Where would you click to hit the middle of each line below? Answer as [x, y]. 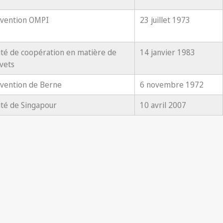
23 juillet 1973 [165, 20]
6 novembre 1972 [172, 85]
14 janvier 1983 [167, 52]
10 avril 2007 [163, 105]
